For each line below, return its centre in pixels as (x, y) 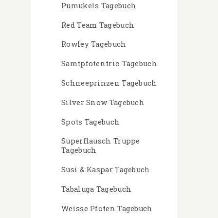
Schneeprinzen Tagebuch (109, 83)
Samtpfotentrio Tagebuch (109, 64)
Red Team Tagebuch (98, 25)
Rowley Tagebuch (94, 44)
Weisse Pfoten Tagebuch (107, 208)
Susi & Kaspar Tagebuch (106, 170)
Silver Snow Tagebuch (103, 102)
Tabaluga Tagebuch (97, 189)
